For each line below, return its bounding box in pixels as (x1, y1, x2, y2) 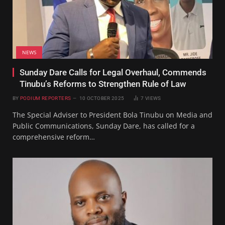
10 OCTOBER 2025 (79, 95, 125, 101)
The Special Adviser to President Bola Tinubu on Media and (13, 109, 212, 120)
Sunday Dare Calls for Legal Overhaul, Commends (20, 67, 206, 77)
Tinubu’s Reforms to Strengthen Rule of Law (20, 78, 186, 89)
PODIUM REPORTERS (20, 95, 71, 101)
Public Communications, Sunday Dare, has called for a (13, 121, 195, 131)
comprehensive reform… (13, 132, 95, 142)
